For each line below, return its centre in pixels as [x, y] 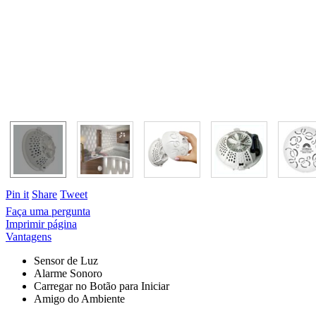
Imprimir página [41, 224]
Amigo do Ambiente [79, 298]
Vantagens [29, 236]
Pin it [17, 194]
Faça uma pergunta [48, 211]
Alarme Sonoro [68, 273]
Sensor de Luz [66, 260]
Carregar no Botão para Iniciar [102, 286]
